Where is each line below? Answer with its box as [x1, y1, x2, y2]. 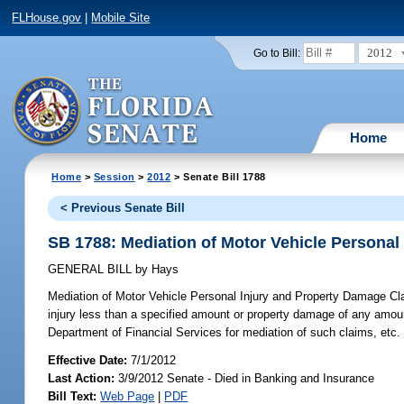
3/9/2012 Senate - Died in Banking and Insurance [115, 371, 375, 385]
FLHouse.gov [12, 11, 82, 25]
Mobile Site [91, 11, 151, 25]
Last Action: [48, 371, 115, 385]
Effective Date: [48, 353, 132, 367]
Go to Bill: [252, 47, 300, 59]
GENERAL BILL [48, 262, 136, 277]
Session [93, 170, 135, 182]
